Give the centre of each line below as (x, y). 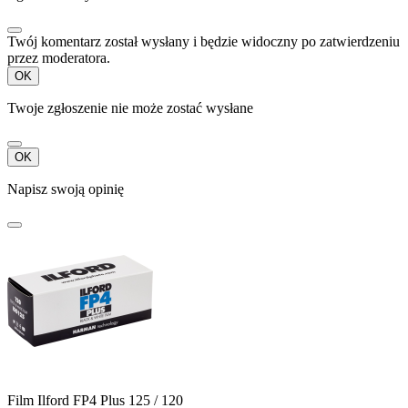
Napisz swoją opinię (66, 189)
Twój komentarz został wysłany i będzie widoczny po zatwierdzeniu (204, 42)
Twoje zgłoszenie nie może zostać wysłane (130, 108)
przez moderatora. (59, 58)
